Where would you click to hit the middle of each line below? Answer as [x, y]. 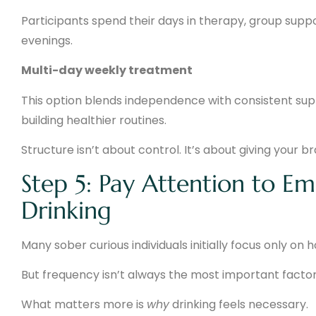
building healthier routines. [94, 120]
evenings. [47, 41]
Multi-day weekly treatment [107, 71]
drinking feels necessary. [239, 305]
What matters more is [84, 305]
